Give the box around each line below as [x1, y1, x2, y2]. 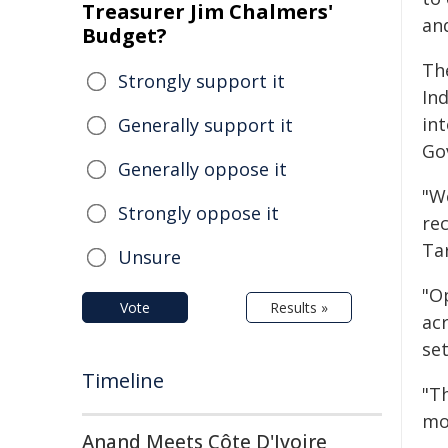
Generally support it [118, 113, 293, 137]
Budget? [82, 22, 167, 49]
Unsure [118, 245, 181, 269]
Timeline [82, 367, 164, 394]
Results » [270, 298, 328, 317]
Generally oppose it [118, 157, 287, 181]
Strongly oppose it [118, 201, 279, 225]
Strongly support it [118, 69, 285, 93]
